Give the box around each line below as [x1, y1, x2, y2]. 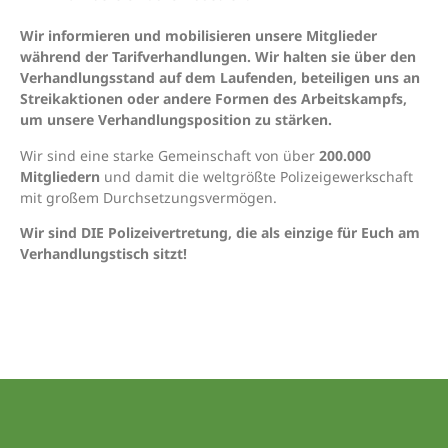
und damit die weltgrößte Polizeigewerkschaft [100, 166, 413, 186]
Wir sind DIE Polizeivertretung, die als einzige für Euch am [20, 223, 420, 243]
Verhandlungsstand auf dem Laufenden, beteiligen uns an [20, 68, 420, 88]
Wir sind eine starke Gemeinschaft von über [20, 145, 319, 165]
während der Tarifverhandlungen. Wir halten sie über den [20, 47, 416, 67]
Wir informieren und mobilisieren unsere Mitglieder [20, 26, 377, 46]
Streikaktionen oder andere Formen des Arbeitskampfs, [20, 89, 407, 109]
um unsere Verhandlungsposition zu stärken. [20, 110, 332, 130]
